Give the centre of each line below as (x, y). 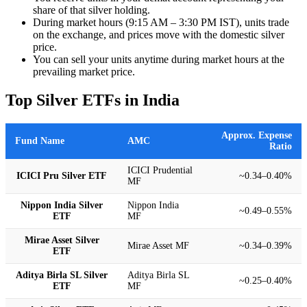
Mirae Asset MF (158, 246)
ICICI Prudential (160, 171)
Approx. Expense (257, 136)
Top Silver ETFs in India (93, 100)
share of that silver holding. (91, 10)
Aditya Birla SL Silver (62, 275)
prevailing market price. (84, 71)
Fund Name (40, 141)
